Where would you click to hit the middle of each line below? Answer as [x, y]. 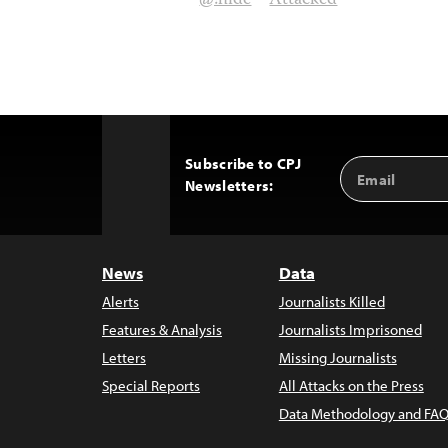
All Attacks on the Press [351, 385]
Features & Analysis [162, 329]
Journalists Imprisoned [350, 329]
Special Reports [151, 385]
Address [373, 187]
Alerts [120, 301]
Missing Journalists [337, 357]
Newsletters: [229, 185]
